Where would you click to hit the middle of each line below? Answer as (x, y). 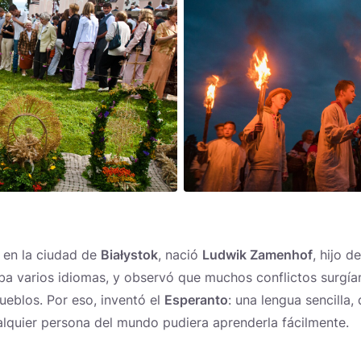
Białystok (129, 254)
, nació (180, 254)
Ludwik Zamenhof (257, 254)
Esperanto (196, 299)
